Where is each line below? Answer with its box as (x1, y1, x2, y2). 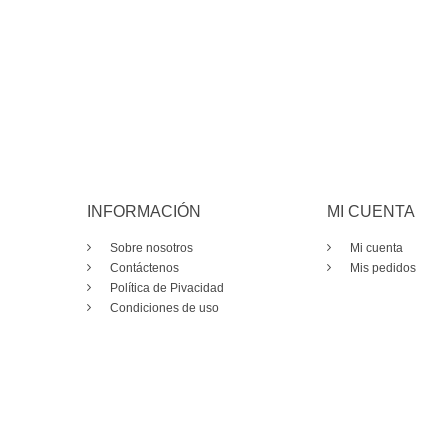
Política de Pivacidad (107, 281, 224, 296)
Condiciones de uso (107, 301, 219, 316)
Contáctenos (107, 261, 179, 276)
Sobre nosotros (107, 241, 193, 256)
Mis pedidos (347, 261, 416, 276)
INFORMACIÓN (87, 203, 201, 221)
